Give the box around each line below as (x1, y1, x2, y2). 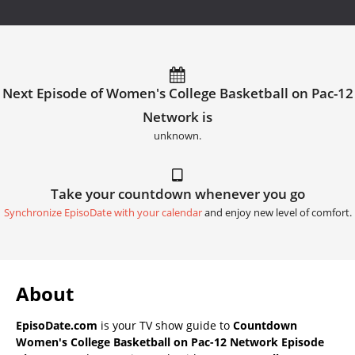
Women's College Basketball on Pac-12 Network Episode (16, 334, 324, 350)
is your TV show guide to (97, 318, 233, 334)
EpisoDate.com (16, 318, 97, 334)
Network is (143, 108, 212, 127)
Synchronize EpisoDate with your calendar (3, 206, 202, 220)
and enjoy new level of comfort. (201, 206, 352, 220)
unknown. (154, 129, 201, 143)
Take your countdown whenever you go (50, 185, 305, 204)
